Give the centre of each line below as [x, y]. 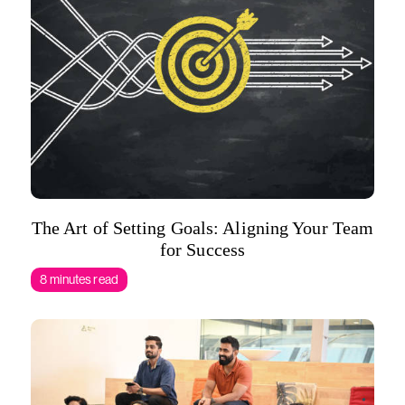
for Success [202, 250]
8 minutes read [79, 279]
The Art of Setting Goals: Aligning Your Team [202, 228]
